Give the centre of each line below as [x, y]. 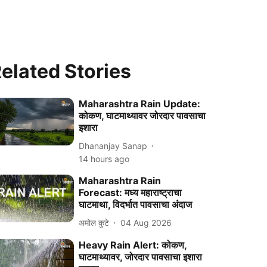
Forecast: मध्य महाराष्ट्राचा [131, 193]
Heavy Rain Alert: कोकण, [133, 245]
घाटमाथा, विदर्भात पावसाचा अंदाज [136, 204]
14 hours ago [104, 159]
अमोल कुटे [94, 222]
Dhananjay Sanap [113, 145]
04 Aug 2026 [146, 222]
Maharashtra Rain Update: [140, 104]
